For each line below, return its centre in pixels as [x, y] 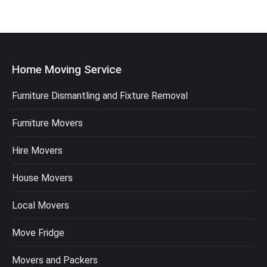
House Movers [42, 178]
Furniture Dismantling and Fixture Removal [100, 96]
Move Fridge [38, 233]
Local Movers [41, 206]
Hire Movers [37, 151]
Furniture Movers [47, 123]
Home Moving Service [67, 70]
